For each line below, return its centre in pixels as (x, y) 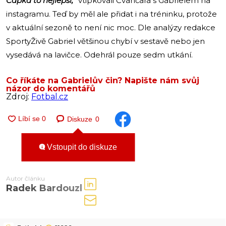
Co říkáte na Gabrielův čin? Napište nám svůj (103, 81)
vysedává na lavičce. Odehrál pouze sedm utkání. (99, 55)
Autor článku (25, 179)
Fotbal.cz (50, 97)
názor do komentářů (51, 89)
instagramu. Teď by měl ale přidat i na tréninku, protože (111, 14)
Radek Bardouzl (44, 188)
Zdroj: (19, 97)
